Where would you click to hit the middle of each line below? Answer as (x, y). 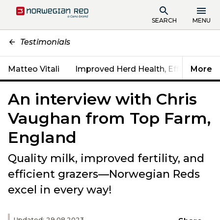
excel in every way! (60, 190)
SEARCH (164, 20)
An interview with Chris (102, 99)
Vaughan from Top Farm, (109, 118)
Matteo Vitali (34, 69)
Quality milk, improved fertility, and (106, 158)
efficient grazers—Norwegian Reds (104, 174)
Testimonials (45, 42)
